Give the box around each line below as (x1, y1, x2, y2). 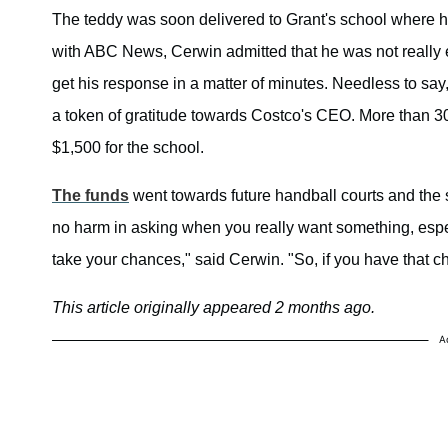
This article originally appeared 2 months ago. (52, 299, 375, 317)
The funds (52, 187, 129, 205)
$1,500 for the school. (52, 139, 204, 157)
